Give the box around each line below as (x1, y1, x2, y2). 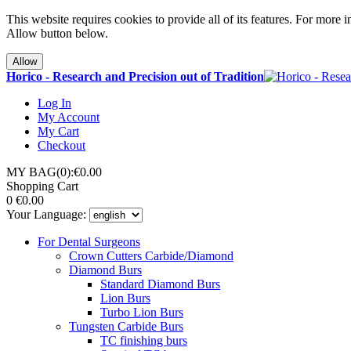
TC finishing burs (100, 334, 187, 347)
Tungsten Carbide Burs (69, 320, 183, 333)
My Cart (38, 125, 79, 138)
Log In (38, 96, 71, 110)
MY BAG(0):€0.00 (6, 165, 102, 179)
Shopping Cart (6, 179, 78, 193)
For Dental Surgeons (38, 235, 140, 248)
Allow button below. (6, 27, 108, 40)
